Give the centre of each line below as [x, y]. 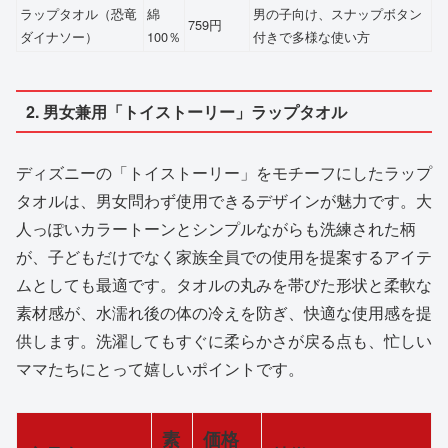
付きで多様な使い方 [311, 36]
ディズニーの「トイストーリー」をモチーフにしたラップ [224, 173]
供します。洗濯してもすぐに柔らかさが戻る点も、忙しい [224, 341]
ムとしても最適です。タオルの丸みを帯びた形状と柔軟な [224, 285]
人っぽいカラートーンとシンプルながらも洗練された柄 [216, 229]
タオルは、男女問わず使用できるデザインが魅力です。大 [224, 201]
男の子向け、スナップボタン [337, 13]
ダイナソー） [59, 36]
